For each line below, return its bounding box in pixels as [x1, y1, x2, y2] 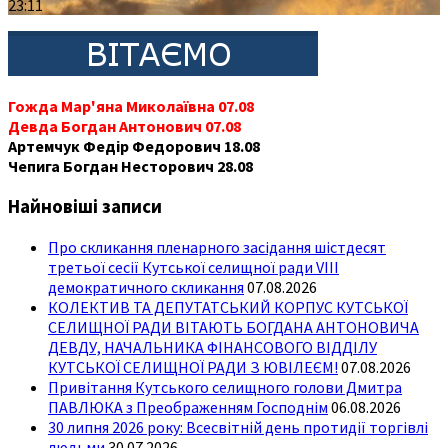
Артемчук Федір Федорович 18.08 [8, 136, 260, 157]
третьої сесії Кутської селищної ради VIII [48, 256, 339, 277]
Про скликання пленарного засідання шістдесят [48, 236, 386, 257]
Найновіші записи [8, 194, 162, 218]
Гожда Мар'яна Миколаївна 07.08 [8, 96, 254, 117]
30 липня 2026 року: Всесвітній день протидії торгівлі [48, 416, 428, 437]
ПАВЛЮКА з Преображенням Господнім [48, 396, 328, 417]
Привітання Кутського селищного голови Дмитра [48, 376, 402, 397]
